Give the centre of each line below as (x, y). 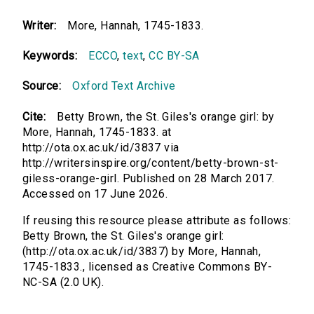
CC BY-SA (174, 56)
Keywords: (50, 56)
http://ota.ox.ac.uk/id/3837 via (101, 148)
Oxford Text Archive (124, 86)
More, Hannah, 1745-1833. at (97, 132)
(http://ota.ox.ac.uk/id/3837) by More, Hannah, (142, 252)
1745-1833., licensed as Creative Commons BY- (148, 267)
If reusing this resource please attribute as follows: (157, 221)
